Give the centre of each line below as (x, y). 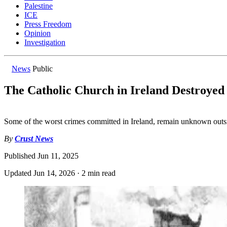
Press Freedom (48, 24)
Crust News (34, 139)
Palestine (39, 6)
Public (43, 69)
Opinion (37, 33)
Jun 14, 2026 (54, 173)
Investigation (45, 43)
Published (21, 156)
